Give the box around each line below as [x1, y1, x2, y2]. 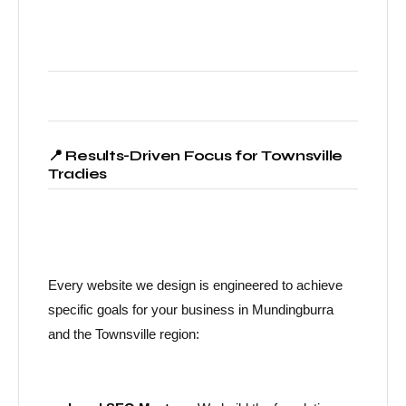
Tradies [48, 165, 107, 182]
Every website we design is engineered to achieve [48, 277, 343, 293]
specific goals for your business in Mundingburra [48, 302, 333, 317]
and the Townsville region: [48, 326, 199, 342]
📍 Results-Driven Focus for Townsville [48, 147, 343, 164]
